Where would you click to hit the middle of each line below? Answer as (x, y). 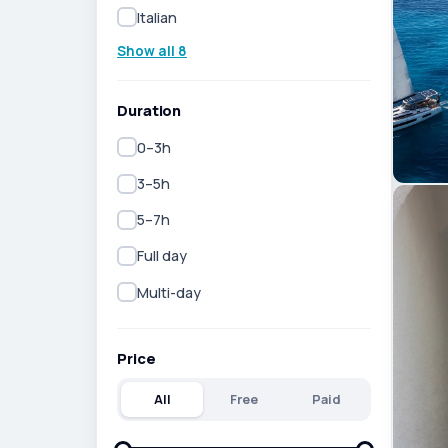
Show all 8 (152, 50)
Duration (149, 109)
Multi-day (169, 292)
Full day (162, 256)
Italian (157, 17)
